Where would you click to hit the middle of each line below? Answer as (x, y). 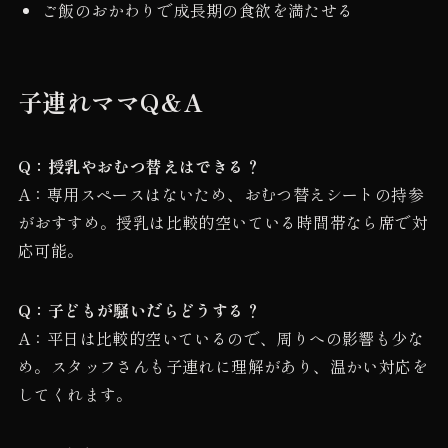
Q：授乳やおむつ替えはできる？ (139, 165)
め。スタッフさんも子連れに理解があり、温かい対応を (222, 365)
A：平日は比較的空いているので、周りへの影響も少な (220, 337)
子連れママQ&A (110, 101)
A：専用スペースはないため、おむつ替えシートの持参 (220, 193)
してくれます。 (75, 393)
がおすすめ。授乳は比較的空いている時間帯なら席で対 (222, 221)
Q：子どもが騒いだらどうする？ (139, 309)
